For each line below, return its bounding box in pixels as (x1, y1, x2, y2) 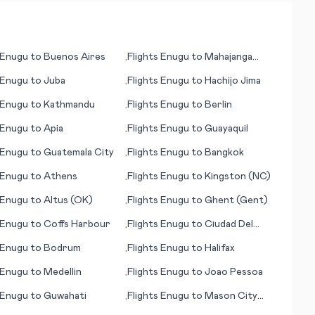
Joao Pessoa (205, 267, 264, 277)
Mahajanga (205, 52, 253, 62)
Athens (43, 172, 77, 181)
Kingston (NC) (205, 172, 271, 181)
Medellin (43, 267, 82, 277)
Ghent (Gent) (205, 195, 269, 205)
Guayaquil (205, 124, 249, 134)
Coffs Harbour (43, 219, 110, 229)
